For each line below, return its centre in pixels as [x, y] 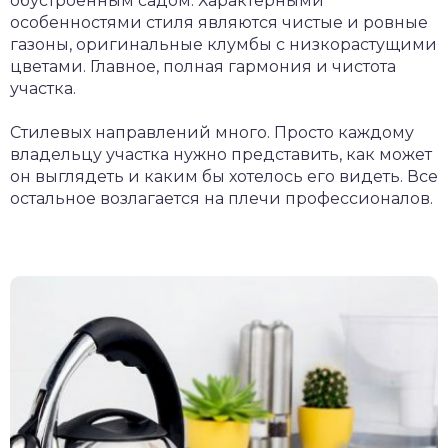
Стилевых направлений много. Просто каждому [212, 132]
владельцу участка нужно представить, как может [221, 154]
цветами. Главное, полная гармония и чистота [203, 66]
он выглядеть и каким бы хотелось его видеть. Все [224, 176]
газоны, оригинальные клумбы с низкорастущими [223, 44]
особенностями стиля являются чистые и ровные [219, 22]
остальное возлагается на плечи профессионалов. [221, 198]
